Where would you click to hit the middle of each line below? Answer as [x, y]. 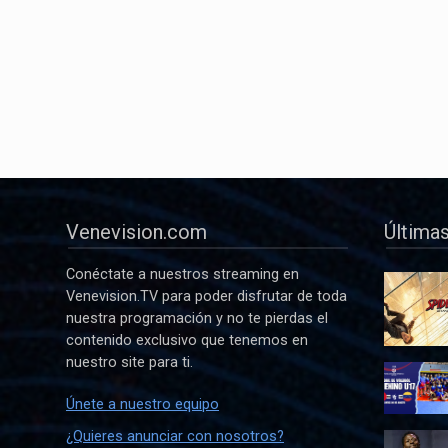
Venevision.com [136, 232]
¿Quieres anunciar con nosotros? [175, 437]
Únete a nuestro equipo [142, 405]
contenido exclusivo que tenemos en [187, 341]
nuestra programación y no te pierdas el [197, 319]
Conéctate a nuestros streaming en [182, 275]
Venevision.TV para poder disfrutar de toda [206, 297]
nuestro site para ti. [129, 363]
